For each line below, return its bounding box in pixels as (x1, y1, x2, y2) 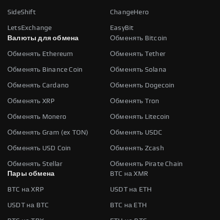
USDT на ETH (110, 186, 152, 193)
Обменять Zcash (110, 144, 164, 152)
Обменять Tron (110, 97, 160, 105)
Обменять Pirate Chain (110, 160, 183, 167)
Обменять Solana (110, 66, 166, 73)
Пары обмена (7, 170, 55, 177)
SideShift (7, 8, 36, 16)
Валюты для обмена (7, 34, 79, 42)
